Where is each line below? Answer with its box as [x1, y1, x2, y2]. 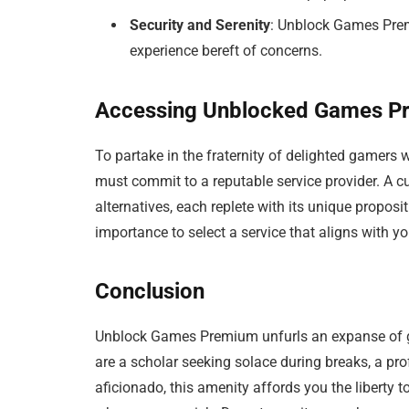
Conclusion [95, 278, 205, 305]
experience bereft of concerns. [130, 42, 323, 60]
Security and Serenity [130, 16, 271, 35]
